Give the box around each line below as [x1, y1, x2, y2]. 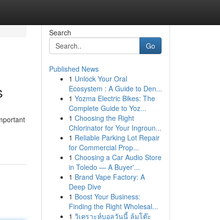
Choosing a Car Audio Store [74, 152, 162, 162]
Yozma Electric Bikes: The [74, 93, 155, 103]
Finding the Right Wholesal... [68, 201, 158, 211]
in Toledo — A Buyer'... [68, 162, 140, 172]
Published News [49, 64, 99, 74]
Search [49, 27, 71, 37]
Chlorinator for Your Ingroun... [68, 123, 162, 133]
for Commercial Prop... [68, 142, 139, 152]
